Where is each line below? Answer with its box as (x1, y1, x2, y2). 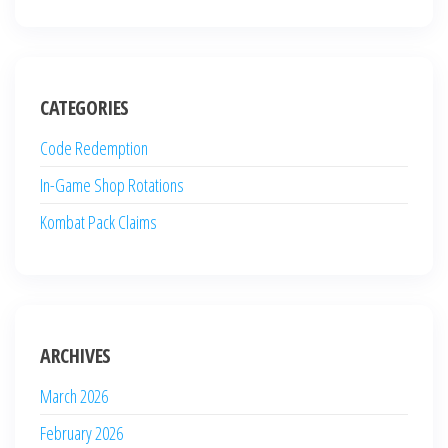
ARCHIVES (40, 341, 111, 369)
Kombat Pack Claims (40, 209, 157, 234)
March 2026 (40, 383, 108, 408)
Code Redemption (40, 135, 148, 160)
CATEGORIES (40, 93, 129, 121)
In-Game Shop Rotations (40, 172, 184, 197)
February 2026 (40, 420, 123, 445)
